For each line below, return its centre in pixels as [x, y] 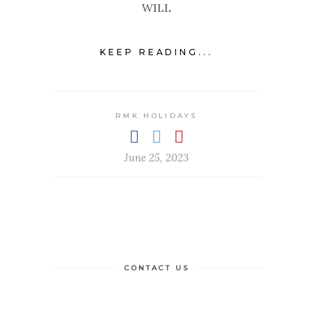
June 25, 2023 [156, 158]
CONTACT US [156, 268]
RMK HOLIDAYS [156, 116]
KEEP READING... [156, 52]
